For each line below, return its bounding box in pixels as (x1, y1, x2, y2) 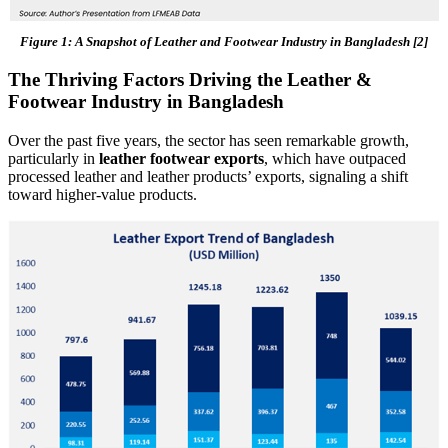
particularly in (8, 149, 99, 167)
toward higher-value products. (8, 185, 197, 203)
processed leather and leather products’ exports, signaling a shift (8, 167, 408, 185)
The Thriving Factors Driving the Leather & (8, 69, 372, 91)
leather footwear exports (99, 149, 264, 167)
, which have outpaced (264, 149, 406, 167)
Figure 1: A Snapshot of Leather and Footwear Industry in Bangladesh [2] (20, 34, 428, 50)
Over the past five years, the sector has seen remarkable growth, (8, 131, 409, 149)
